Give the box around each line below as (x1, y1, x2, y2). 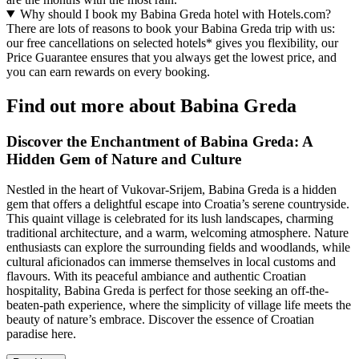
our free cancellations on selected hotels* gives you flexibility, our (6, 35, 338, 50)
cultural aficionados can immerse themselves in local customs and (6, 255, 336, 269)
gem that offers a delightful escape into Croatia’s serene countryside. (6, 197, 349, 212)
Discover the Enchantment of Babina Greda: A (6, 132, 313, 150)
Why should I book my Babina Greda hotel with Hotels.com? (19, 6, 331, 21)
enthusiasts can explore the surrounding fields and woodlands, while (6, 240, 350, 255)
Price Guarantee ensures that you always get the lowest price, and (6, 50, 337, 64)
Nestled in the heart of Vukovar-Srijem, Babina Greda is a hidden (6, 183, 337, 197)
